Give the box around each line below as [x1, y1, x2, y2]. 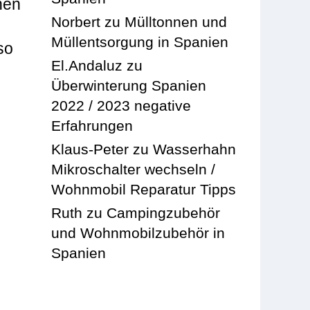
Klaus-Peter [51, 140, 129, 157]
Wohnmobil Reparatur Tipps [51, 181, 237, 197]
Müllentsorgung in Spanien [51, 33, 229, 50]
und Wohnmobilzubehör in [51, 224, 226, 241]
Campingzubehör [107, 204, 221, 221]
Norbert [51, 13, 101, 30]
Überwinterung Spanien [51, 77, 207, 93]
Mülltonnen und [125, 13, 228, 30]
